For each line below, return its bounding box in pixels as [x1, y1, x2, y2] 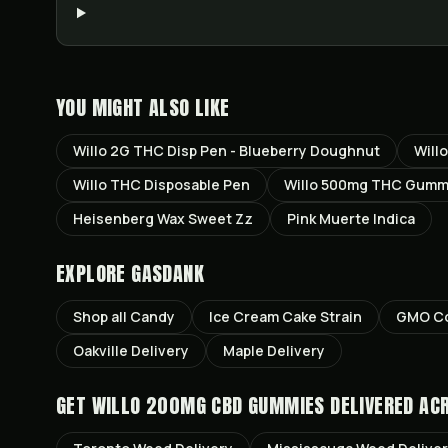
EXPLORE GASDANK [56, 258, 204, 289]
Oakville [73, 341, 128, 360]
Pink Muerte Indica [287, 209, 415, 228]
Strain [317, 307, 362, 326]
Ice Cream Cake [209, 307, 317, 326]
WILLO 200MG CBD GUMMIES [91, 390, 325, 421]
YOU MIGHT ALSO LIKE [56, 92, 230, 123]
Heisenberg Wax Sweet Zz [73, 209, 253, 228]
